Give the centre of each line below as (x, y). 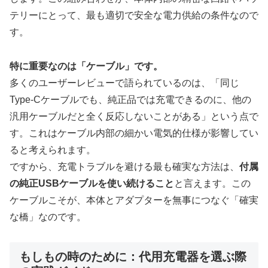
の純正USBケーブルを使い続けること (92, 183)
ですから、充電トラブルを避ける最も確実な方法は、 (124, 166)
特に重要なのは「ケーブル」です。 (86, 66)
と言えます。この (212, 183)
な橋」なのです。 (48, 217)
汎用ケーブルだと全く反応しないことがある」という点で (134, 116)
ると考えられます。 (53, 150)
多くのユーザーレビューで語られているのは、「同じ (124, 83)
